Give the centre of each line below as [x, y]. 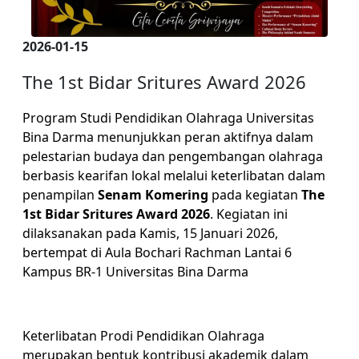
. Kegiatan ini [249, 214]
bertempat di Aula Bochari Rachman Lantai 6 [157, 252]
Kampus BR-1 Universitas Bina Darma [135, 271]
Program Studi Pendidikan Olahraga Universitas [168, 117]
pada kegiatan [255, 194]
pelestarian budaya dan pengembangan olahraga [173, 156]
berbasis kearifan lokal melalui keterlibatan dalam [174, 175]
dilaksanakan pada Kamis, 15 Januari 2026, [150, 233]
